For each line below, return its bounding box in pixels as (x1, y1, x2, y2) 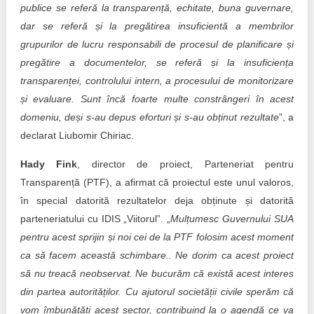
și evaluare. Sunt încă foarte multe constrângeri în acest (20, 93, 294, 104)
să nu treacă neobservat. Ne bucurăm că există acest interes (20, 268, 294, 279)
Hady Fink (20, 158, 78, 170)
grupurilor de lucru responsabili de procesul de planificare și (20, 39, 294, 50)
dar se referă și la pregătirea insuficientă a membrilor (20, 20, 294, 32)
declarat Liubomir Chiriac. (20, 130, 134, 141)
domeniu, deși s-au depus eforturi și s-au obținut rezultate (20, 111, 279, 123)
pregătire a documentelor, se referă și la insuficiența (20, 57, 294, 68)
